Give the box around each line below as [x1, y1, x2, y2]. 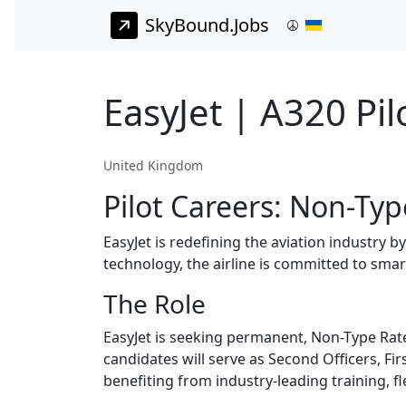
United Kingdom [103, 157, 203, 175]
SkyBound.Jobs [145, 13, 269, 38]
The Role [103, 286, 206, 322]
